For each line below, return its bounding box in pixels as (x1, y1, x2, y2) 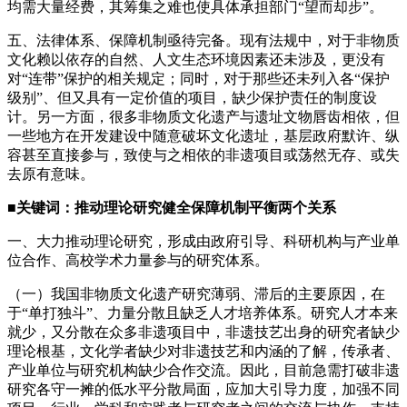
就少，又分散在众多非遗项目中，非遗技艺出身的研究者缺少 (7, 323, 400, 340)
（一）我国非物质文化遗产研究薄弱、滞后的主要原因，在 (7, 285, 385, 302)
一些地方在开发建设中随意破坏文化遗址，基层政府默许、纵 (7, 127, 400, 144)
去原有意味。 (7, 165, 94, 182)
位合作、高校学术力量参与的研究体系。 (7, 252, 269, 268)
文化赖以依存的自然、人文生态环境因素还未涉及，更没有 (7, 51, 385, 67)
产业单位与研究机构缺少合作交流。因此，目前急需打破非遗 (7, 362, 400, 378)
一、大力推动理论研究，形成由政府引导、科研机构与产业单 (7, 233, 400, 249)
